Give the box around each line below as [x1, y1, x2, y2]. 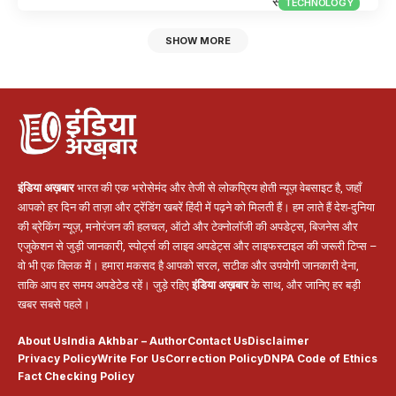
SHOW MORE [165, 34, 231, 47]
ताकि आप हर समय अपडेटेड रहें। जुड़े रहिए [18, 278, 192, 292]
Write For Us [97, 351, 165, 365]
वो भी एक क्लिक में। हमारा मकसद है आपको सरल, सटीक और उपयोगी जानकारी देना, [18, 258, 359, 272]
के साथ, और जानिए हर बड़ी [251, 278, 361, 292]
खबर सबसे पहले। [18, 297, 90, 311]
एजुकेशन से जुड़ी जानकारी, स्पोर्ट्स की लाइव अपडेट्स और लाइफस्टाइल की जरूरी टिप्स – [18, 239, 377, 253]
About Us [18, 333, 67, 347]
